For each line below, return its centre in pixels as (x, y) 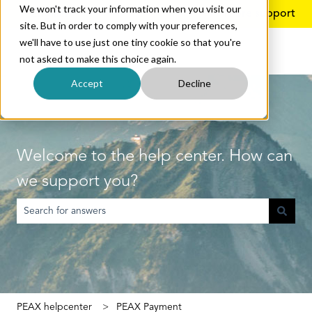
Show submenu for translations (146, 14)
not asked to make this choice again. (98, 58)
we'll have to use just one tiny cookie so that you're (130, 42)
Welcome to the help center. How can (155, 156)
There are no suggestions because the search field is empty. (150, 229)
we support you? (77, 181)
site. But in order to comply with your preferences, (128, 25)
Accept (87, 83)
